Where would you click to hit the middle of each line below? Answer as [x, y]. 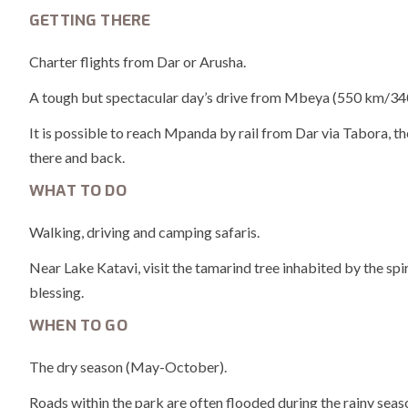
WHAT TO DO [78, 190]
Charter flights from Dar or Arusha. [138, 61]
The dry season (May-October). [128, 366]
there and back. [77, 157]
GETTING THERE [90, 20]
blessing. [56, 291]
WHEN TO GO [78, 325]
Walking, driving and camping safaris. [144, 231]
